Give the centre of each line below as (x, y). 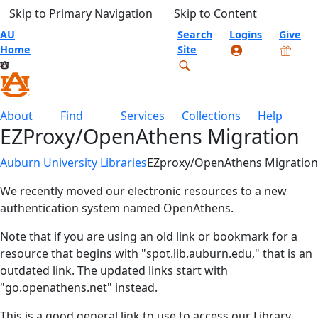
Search (195, 34)
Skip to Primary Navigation (81, 13)
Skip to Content (215, 13)
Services (143, 116)
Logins (246, 34)
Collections (211, 116)
